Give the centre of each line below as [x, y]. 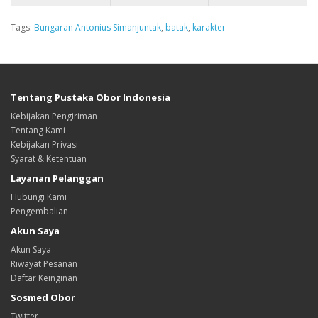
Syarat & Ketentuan [49, 159]
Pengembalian [39, 211]
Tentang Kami [38, 130]
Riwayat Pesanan [44, 264]
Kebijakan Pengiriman [54, 116]
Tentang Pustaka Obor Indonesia [91, 97]
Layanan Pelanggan [57, 178]
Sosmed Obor [43, 297]
